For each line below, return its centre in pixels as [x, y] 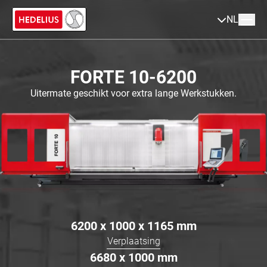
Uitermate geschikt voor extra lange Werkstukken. [133, 93]
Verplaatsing [133, 241]
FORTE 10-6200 [133, 77]
